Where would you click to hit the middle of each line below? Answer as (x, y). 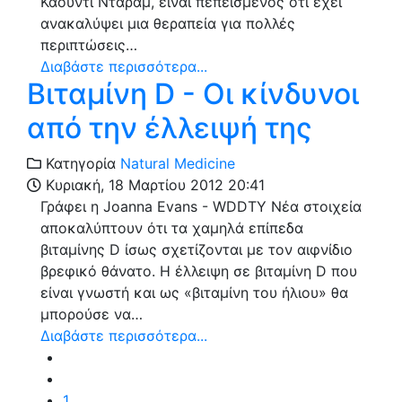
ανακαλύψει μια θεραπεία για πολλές (168, 23)
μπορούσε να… (92, 314)
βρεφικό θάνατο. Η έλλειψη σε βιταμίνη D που (199, 271)
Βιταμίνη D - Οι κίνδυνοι (193, 93)
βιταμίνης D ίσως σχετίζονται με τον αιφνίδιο (197, 249)
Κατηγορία (79, 163)
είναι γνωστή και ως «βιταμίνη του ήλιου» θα (194, 292)
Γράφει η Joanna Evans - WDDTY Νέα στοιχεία (201, 206)
